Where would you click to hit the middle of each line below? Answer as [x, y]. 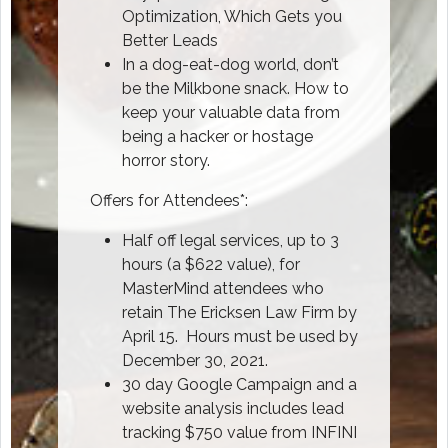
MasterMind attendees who [223, 288]
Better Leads [170, 40]
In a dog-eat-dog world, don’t [230, 64]
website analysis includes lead [233, 408]
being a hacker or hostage [217, 136]
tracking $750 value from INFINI [239, 432]
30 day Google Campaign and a [239, 384]
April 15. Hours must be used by [240, 336]
